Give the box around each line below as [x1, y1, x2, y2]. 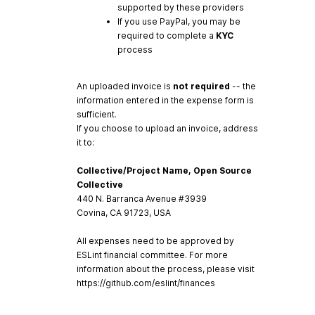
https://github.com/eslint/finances [77, 277, 215, 288]
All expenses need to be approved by [77, 235, 234, 246]
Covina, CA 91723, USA [77, 207, 171, 218]
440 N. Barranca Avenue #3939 [77, 193, 207, 204]
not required [173, 80, 230, 91]
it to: [77, 136, 94, 148]
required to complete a [117, 30, 216, 41]
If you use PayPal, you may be [117, 15, 240, 27]
